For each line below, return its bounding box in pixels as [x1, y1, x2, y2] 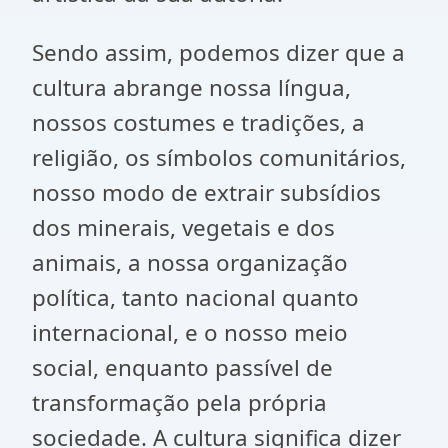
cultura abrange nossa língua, [32, 72, 351, 103]
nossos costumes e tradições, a [32, 107, 365, 138]
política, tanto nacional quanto [32, 282, 359, 313]
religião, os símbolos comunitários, [32, 142, 406, 173]
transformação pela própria [32, 387, 327, 418]
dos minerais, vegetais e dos [32, 212, 335, 243]
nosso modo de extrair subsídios [32, 177, 381, 208]
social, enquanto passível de [32, 352, 333, 383]
